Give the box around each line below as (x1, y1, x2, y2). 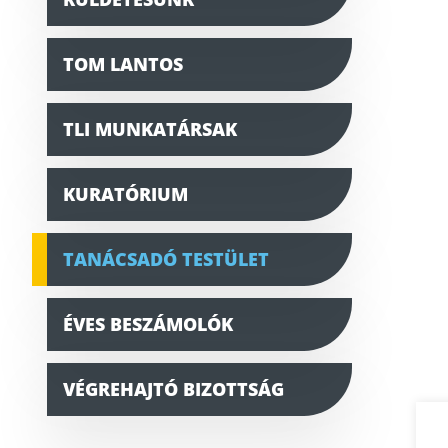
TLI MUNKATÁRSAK (63, 116, 237, 141)
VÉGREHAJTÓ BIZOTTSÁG (63, 376, 284, 401)
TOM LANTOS (63, 51, 183, 76)
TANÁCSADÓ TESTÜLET (63, 246, 269, 271)
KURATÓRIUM (63, 181, 188, 206)
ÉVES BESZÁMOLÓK (63, 311, 233, 336)
